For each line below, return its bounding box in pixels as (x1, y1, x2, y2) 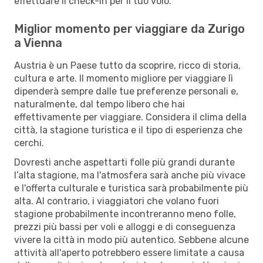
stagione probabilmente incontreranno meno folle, (14, 208, 236, 220)
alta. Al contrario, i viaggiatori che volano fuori (14, 195, 219, 207)
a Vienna (14, 35, 62, 50)
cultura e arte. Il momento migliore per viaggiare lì (14, 72, 233, 84)
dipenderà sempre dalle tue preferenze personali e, (14, 85, 238, 97)
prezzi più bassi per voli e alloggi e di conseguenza (14, 221, 235, 232)
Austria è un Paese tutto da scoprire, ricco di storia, (14, 59, 241, 71)
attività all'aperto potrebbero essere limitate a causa (14, 247, 244, 258)
